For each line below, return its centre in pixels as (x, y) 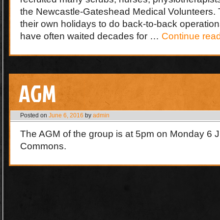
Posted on (34, 115)
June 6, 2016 (66, 115)
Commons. (43, 146)
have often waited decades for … (91, 36)
